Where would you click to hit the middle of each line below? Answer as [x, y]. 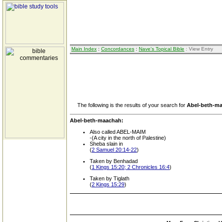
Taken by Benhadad [114, 161]
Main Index [84, 49]
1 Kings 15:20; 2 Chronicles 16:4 [131, 167]
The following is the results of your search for [128, 105]
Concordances [118, 49]
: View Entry [199, 49]
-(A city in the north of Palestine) [128, 138]
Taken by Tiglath [110, 178]
